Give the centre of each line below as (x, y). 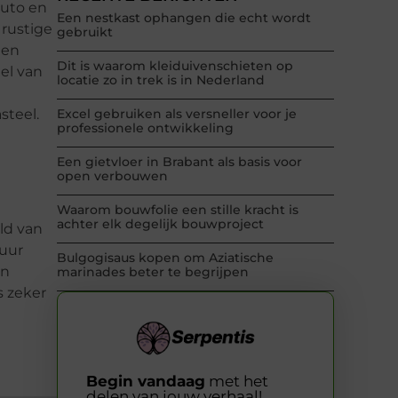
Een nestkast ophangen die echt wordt (184, 18)
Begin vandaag (146, 381)
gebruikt (85, 32)
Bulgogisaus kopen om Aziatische (165, 258)
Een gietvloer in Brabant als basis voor (179, 162)
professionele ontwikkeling (145, 128)
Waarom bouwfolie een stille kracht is (178, 210)
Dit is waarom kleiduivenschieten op (175, 66)
